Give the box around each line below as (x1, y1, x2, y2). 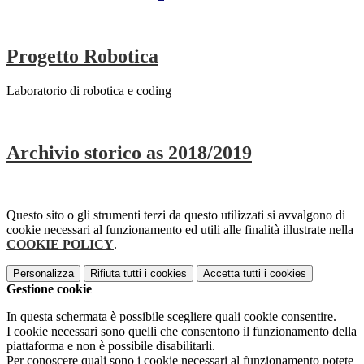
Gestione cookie (6, 281, 92, 296)
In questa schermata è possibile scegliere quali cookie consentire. (6, 309, 336, 323)
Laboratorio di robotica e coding (6, 83, 171, 97)
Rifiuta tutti (90, 266, 141, 279)
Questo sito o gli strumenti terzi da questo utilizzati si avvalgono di (6, 207, 345, 222)
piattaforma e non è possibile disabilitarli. (6, 338, 215, 353)
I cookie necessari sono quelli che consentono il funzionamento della (6, 323, 357, 338)
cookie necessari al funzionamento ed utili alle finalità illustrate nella (6, 222, 353, 236)
